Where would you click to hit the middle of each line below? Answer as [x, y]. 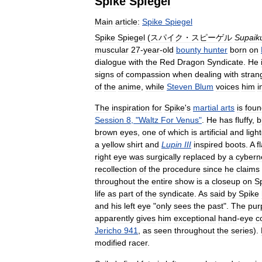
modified [111, 242]
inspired [208, 144]
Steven [180, 86]
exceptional [195, 218]
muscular [112, 49]
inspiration [131, 107]
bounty [189, 49]
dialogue [111, 62]
